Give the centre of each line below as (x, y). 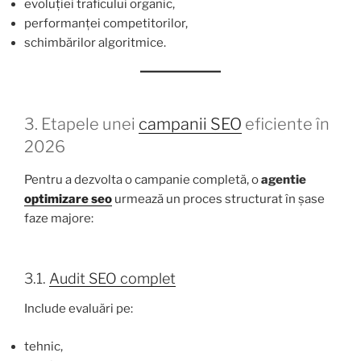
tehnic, (44, 346)
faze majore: (59, 219)
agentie (284, 180)
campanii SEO (190, 124)
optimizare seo (68, 199)
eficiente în (286, 124)
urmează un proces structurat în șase (218, 199)
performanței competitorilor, (106, 23)
